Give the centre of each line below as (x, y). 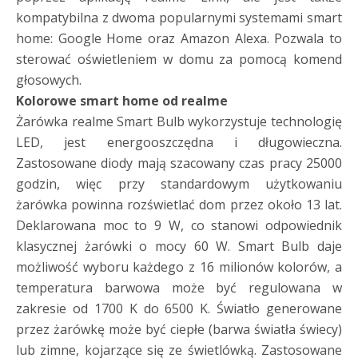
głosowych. (49, 80)
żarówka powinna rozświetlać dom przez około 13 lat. (179, 204)
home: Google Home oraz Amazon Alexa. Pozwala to (179, 38)
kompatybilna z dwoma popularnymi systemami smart (179, 17)
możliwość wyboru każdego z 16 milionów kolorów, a (179, 267)
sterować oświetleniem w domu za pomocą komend (179, 59)
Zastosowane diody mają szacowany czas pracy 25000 (179, 163)
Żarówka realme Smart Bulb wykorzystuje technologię (179, 121)
